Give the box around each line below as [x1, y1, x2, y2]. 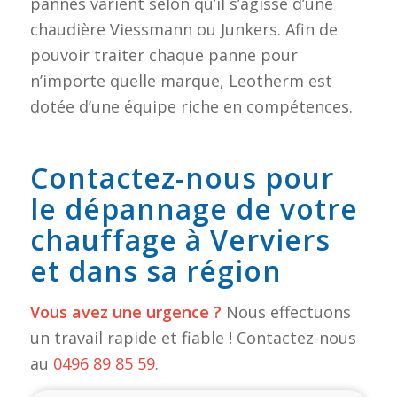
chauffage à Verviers [29, 220, 331, 259]
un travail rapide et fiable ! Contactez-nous [29, 326, 356, 348]
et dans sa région [29, 251, 282, 290]
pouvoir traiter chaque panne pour [29, 43, 298, 66]
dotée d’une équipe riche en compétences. [29, 95, 353, 117]
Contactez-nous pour [29, 158, 334, 197]
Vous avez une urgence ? [29, 300, 222, 323]
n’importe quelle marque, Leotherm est [29, 69, 332, 91]
